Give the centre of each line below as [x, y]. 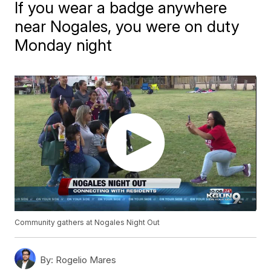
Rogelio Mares [85, 260]
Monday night [64, 45]
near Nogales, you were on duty [127, 26]
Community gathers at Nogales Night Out [87, 223]
